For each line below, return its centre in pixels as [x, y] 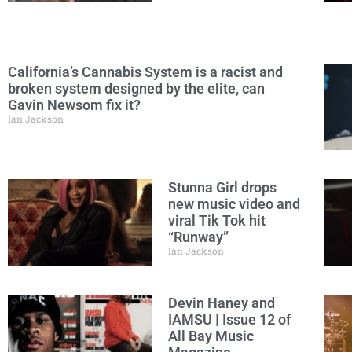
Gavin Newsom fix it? [74, 105]
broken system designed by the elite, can [136, 88]
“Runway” [198, 237]
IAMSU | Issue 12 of [229, 319]
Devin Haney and [222, 303]
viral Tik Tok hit [217, 220]
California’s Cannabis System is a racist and [145, 72]
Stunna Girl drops [222, 187]
